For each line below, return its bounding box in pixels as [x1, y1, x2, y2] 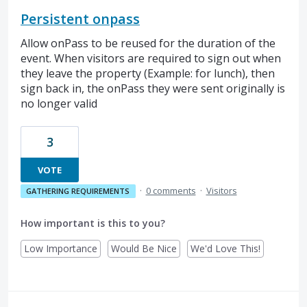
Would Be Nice [111, 242, 177, 256]
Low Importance [24, 242, 97, 256]
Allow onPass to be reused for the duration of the [21, 35, 275, 51]
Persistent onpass [21, 9, 140, 28]
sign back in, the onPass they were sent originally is [21, 80, 285, 96]
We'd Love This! [191, 242, 260, 256]
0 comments [145, 184, 196, 197]
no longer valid [21, 95, 97, 111]
